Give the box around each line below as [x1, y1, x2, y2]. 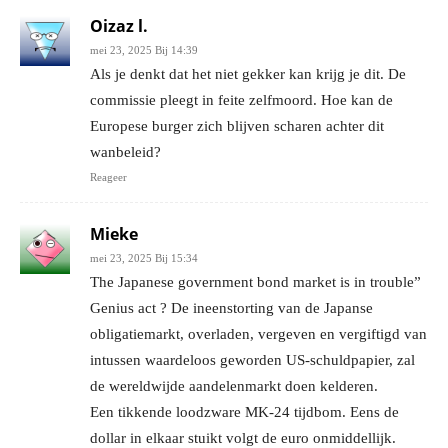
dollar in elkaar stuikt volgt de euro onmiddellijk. [90, 429, 396, 446]
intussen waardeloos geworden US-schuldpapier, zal [90, 351, 415, 368]
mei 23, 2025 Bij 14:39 [90, 43, 198, 56]
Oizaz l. [90, 14, 148, 37]
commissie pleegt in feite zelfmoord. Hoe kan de [90, 91, 393, 108]
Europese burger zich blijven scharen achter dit [90, 117, 384, 134]
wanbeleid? [90, 143, 161, 160]
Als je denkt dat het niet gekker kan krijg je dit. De [90, 65, 406, 82]
